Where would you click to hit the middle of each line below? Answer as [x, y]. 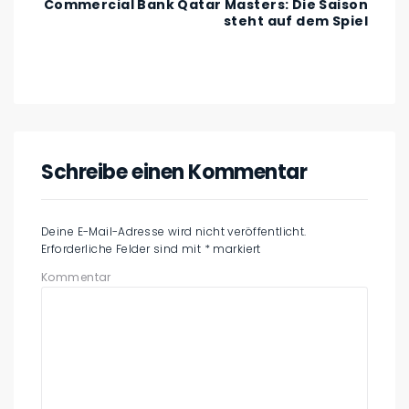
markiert [236, 249]
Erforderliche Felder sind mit [123, 249]
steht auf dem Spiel [296, 21]
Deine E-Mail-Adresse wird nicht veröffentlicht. [174, 232]
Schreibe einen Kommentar [174, 173]
